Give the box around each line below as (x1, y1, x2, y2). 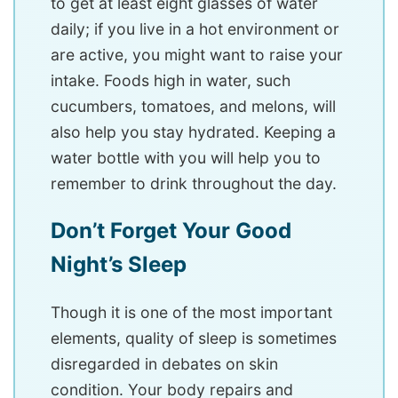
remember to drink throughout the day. (51, 174, 337, 193)
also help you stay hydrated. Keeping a (51, 123, 336, 141)
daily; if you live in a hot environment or (51, 20, 339, 38)
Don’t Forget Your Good (51, 218, 291, 243)
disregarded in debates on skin (51, 354, 278, 373)
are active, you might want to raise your (51, 45, 343, 64)
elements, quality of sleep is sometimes (51, 329, 337, 347)
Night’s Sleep (51, 251, 192, 277)
